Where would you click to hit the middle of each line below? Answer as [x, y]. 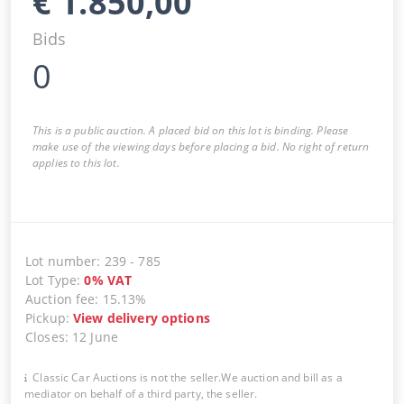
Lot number [61, 261]
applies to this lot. [76, 162]
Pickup [46, 317]
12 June [96, 336]
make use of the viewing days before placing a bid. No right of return [201, 146]
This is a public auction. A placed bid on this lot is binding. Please [191, 130]
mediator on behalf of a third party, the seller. [141, 393]
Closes [45, 336]
